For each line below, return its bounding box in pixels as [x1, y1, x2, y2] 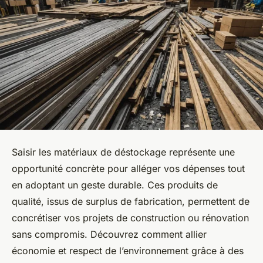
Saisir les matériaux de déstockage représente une [12, 146, 235, 158]
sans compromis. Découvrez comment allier [12, 228, 207, 240]
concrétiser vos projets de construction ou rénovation [12, 211, 249, 224]
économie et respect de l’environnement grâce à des [12, 244, 244, 257]
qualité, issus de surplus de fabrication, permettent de [12, 195, 249, 207]
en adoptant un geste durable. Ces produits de [12, 178, 218, 191]
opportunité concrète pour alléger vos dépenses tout [12, 162, 245, 174]
